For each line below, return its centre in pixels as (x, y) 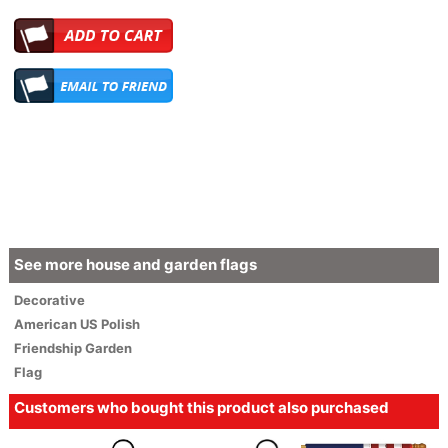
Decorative (49, 299)
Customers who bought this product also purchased (201, 407)
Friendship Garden (72, 347)
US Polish (109, 323)
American (46, 323)
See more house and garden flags (135, 264)
